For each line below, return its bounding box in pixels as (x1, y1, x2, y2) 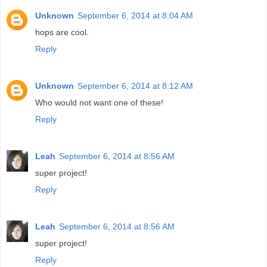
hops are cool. (35, 27, 89, 38)
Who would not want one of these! (35, 98, 163, 108)
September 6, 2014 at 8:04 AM (77, 11, 193, 21)
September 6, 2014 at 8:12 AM (77, 81, 193, 91)
